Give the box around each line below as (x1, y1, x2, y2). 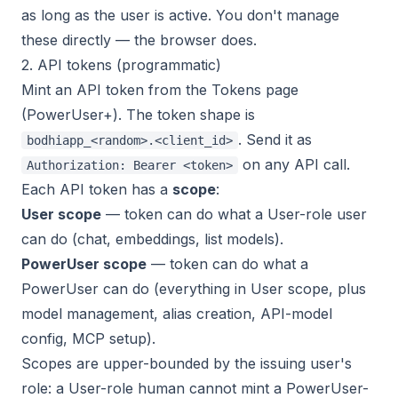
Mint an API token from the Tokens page (21, 81, 298, 99)
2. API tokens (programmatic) (21, 56, 221, 74)
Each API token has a (21, 180, 172, 198)
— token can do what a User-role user (101, 205, 367, 223)
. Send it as (238, 131, 312, 148)
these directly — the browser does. (21, 31, 257, 49)
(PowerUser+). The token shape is (21, 106, 255, 123)
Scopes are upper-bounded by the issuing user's (21, 354, 352, 372)
